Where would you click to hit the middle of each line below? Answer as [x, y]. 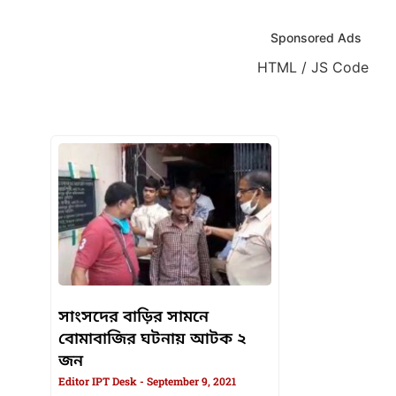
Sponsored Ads [316, 38]
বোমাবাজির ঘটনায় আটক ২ [152, 340]
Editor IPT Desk [99, 381]
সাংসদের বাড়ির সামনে [133, 318]
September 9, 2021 [190, 381]
